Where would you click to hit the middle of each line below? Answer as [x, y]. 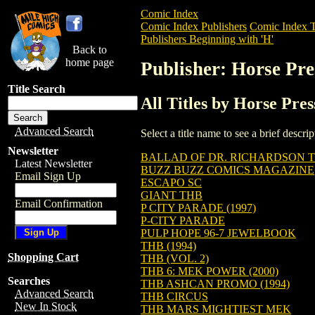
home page [90, 62]
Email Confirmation [59, 204]
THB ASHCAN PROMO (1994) [215, 283]
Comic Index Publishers [194, 26]
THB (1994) [168, 245]
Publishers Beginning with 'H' [207, 39]
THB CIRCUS [174, 296]
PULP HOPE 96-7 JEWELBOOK [218, 233]
